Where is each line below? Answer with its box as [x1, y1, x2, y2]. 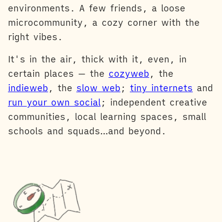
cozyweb [109, 67, 149, 79]
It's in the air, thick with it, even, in [8, 53, 187, 65]
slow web [76, 82, 120, 94]
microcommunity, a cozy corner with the [8, 16, 200, 28]
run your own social [8, 96, 101, 108]
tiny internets [130, 82, 193, 94]
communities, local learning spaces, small [8, 111, 206, 122]
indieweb [8, 82, 48, 94]
